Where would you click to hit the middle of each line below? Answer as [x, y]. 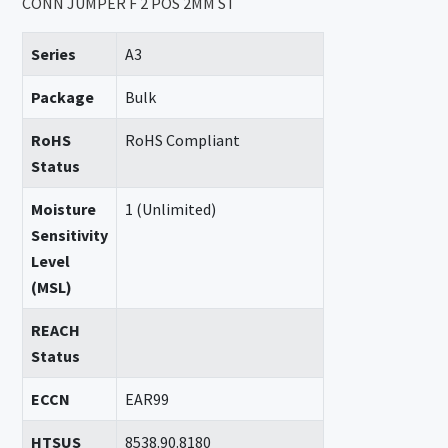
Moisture [64, 209]
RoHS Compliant [183, 140]
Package [63, 97]
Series [54, 54]
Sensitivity [70, 235]
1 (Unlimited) [171, 209]
